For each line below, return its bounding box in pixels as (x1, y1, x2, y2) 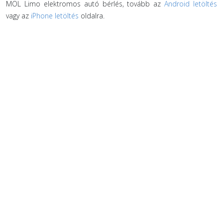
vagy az (6, 11, 31, 20)
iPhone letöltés (31, 11, 79, 20)
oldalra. (79, 11, 105, 20)
